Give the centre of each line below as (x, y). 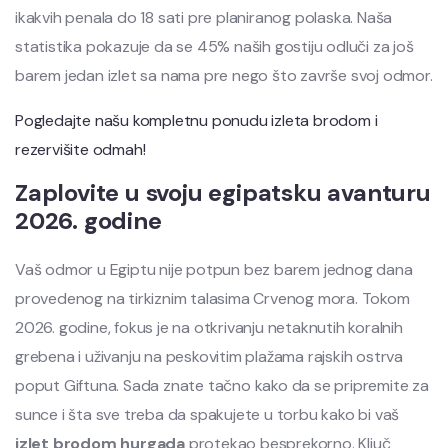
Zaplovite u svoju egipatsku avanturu (223, 193)
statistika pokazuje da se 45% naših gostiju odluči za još (214, 47)
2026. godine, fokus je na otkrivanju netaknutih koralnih (209, 328)
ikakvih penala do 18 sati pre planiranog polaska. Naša (204, 18)
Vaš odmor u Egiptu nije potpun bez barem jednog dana (214, 270)
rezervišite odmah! (80, 150)
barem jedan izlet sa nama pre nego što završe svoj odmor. (224, 76)
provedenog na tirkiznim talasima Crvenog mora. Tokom (212, 299)
